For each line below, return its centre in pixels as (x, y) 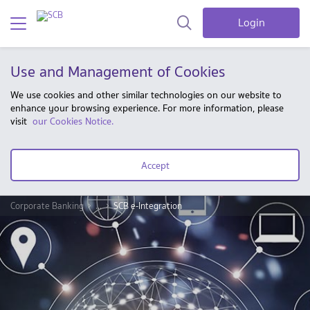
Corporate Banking (47, 206)
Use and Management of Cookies (118, 71)
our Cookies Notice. (73, 121)
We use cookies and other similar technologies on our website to (146, 95)
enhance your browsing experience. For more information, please (147, 108)
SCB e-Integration (148, 206)
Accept (155, 165)
